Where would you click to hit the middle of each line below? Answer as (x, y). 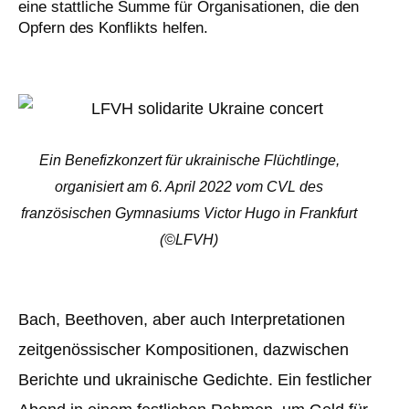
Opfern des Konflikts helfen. (113, 28)
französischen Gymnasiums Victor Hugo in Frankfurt (189, 213)
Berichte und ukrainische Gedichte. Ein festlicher (195, 379)
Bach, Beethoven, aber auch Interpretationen (182, 319)
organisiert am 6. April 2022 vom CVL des (189, 186)
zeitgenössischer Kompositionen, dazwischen (184, 349)
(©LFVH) (189, 239)
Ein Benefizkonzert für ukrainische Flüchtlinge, (189, 160)
